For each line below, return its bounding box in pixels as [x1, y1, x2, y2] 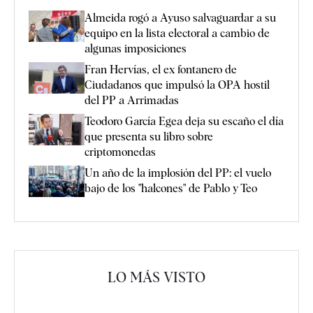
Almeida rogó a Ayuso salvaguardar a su [85, 10, 276, 24]
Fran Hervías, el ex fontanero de [85, 62, 237, 76]
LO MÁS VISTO [108, 269, 205, 286]
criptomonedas [85, 145, 156, 159]
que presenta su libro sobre [85, 129, 213, 143]
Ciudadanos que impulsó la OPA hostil [85, 78, 270, 92]
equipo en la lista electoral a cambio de [85, 26, 270, 40]
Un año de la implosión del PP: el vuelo [85, 166, 271, 180]
